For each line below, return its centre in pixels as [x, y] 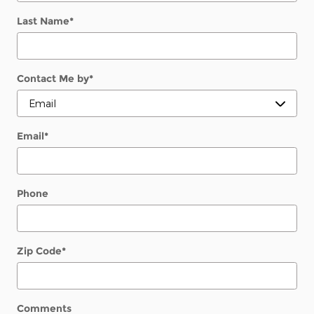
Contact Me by [53, 78]
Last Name [43, 21]
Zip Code [39, 251]
